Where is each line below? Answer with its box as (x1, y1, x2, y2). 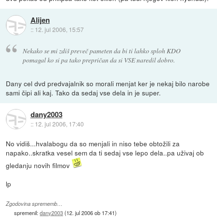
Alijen (30, 15, 50, 26)
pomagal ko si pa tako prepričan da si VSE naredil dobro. (22, 55, 175, 64)
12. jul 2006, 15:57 (34, 25, 84, 34)
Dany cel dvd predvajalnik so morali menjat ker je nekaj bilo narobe (6, 78, 210, 88)
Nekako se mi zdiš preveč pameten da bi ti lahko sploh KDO (22, 46, 181, 55)
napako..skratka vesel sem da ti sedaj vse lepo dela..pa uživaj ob (6, 147, 204, 157)
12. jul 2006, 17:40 (34, 120, 84, 128)
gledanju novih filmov (6, 160, 72, 170)
